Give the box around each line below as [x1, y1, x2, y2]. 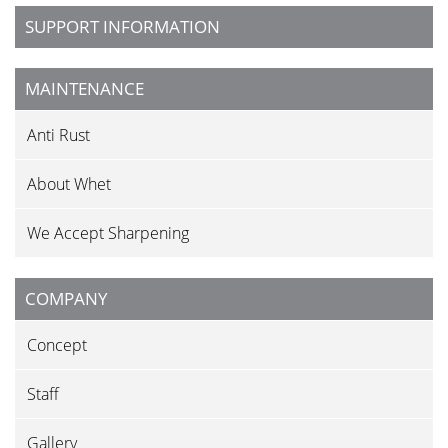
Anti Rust [27, 124, 90, 147]
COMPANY [25, 287, 108, 311]
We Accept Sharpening [27, 222, 189, 245]
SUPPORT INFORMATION [25, 15, 220, 39]
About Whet [27, 173, 111, 196]
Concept [27, 334, 87, 357]
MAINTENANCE [25, 77, 144, 101]
